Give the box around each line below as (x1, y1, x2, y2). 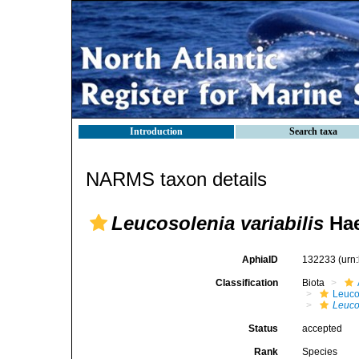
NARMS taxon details (86, 168, 267, 190)
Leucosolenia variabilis (111, 212, 324, 234)
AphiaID (242, 254, 279, 265)
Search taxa (289, 126, 337, 137)
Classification (216, 277, 279, 288)
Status (248, 323, 279, 334)
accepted (302, 323, 343, 334)
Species (302, 346, 338, 357)
